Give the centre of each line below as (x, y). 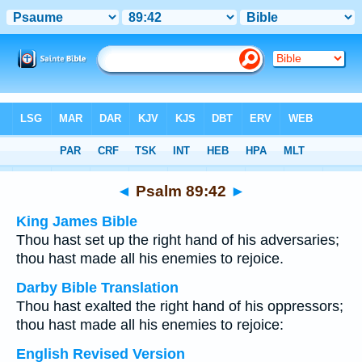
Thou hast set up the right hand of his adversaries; (178, 240)
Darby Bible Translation (97, 288)
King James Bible (77, 221)
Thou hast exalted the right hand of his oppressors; (180, 306)
